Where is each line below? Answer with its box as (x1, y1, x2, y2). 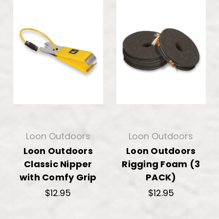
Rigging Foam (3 (122, 157, 200, 170)
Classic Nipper (24, 157, 92, 170)
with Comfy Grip (19, 171, 97, 183)
